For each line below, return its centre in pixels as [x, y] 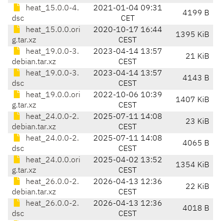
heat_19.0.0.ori [52, 95]
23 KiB [197, 122]
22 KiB [197, 187]
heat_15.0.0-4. [51, 9]
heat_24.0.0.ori [52, 161]
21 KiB [197, 57]
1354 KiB [192, 166]
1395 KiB [192, 35]
